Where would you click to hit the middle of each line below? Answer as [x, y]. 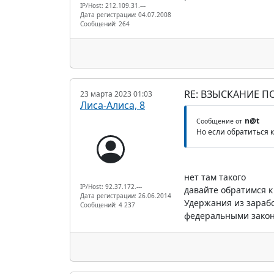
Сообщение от [219, 121]
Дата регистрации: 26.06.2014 [126, 195]
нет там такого [215, 177]
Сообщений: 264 [105, 24]
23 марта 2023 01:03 [116, 94]
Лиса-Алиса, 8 [113, 105]
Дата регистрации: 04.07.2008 [126, 14]
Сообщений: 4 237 [108, 205]
